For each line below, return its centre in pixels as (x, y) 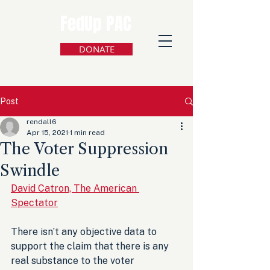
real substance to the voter (74, 261)
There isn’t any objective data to (85, 232)
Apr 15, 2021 (47, 133)
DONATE (96, 49)
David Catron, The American (75, 188)
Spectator (34, 203)
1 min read (87, 133)
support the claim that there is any (91, 246)
